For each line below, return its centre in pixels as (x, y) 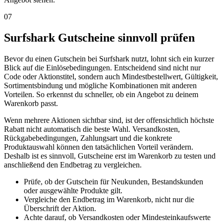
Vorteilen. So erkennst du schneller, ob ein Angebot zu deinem (101, 95)
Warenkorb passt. (31, 104)
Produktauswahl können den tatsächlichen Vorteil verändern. (99, 147)
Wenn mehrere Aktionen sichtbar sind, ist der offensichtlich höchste (109, 120)
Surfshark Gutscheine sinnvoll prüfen (99, 38)
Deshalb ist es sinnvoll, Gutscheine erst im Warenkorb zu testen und (110, 156)
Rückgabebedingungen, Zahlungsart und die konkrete (88, 138)
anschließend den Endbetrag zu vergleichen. (73, 165)
